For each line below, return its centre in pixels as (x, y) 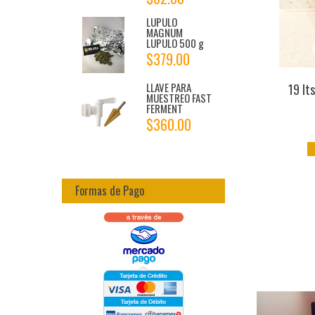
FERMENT (164, 108)
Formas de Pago (109, 190)
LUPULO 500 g (175, 43)
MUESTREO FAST (179, 97)
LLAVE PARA (168, 87)
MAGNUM (164, 33)
